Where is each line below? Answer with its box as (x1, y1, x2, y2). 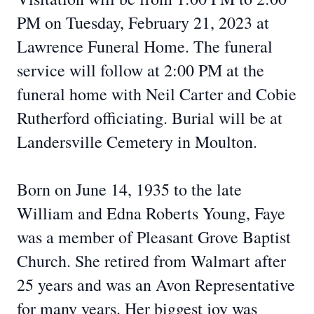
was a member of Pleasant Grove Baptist (17, 226, 291, 248)
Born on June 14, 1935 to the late (17, 178, 242, 200)
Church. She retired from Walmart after (17, 250, 286, 272)
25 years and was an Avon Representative (17, 273, 295, 296)
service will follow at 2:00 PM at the (17, 59, 264, 81)
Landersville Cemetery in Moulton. (17, 130, 257, 153)
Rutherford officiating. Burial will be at (17, 107, 282, 129)
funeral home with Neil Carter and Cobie (17, 83, 296, 105)
